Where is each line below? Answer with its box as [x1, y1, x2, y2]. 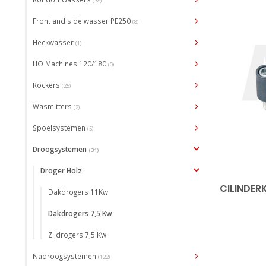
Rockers [33, 80, 62, 90]
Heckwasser [33, 37, 75, 47]
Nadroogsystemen [33, 251, 98, 261]
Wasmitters [33, 102, 74, 111]
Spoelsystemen [33, 123, 87, 132]
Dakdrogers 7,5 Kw [48, 208, 112, 218]
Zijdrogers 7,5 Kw [48, 230, 106, 239]
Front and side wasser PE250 [33, 16, 132, 26]
